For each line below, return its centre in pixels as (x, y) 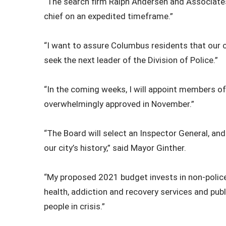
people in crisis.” (74, 206)
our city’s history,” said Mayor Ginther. (115, 148)
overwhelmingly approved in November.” (119, 104)
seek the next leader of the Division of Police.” (131, 60)
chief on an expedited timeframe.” (108, 16)
